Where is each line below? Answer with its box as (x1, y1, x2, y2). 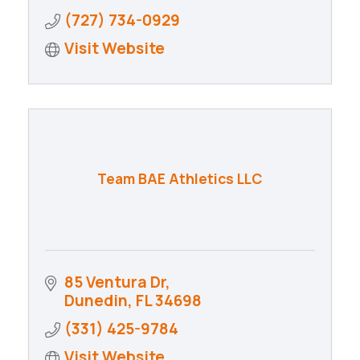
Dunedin (64, 290, 128, 312)
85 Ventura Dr (64, 272, 166, 293)
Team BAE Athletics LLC (97, 169, 263, 189)
